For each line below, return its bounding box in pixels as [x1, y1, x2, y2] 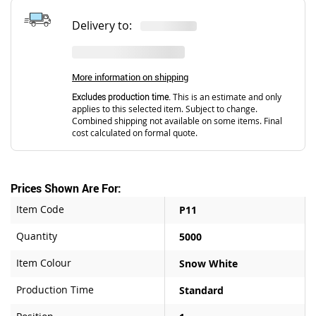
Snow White [179, 256, 238, 270]
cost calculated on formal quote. [72, 127, 198, 138]
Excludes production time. [72, 91, 171, 102]
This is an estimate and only [171, 91, 282, 102]
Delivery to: [72, 17, 141, 33]
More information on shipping [72, 70, 189, 83]
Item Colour [16, 255, 71, 269]
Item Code [16, 202, 64, 216]
